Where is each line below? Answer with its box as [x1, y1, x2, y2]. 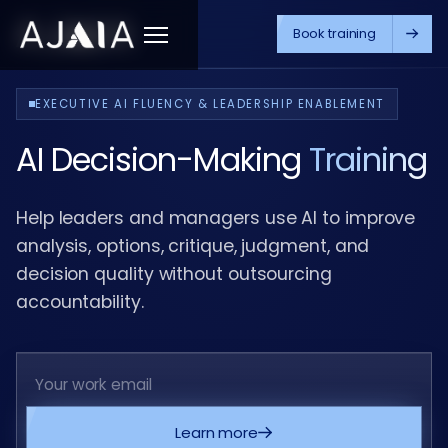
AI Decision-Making [16, 138, 309, 182]
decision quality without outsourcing [16, 261, 332, 286]
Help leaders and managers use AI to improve [16, 205, 416, 230]
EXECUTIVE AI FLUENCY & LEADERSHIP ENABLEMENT [35, 96, 385, 112]
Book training [292, 24, 376, 43]
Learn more [175, 421, 258, 443]
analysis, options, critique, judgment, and [16, 233, 370, 258]
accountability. [16, 289, 144, 314]
